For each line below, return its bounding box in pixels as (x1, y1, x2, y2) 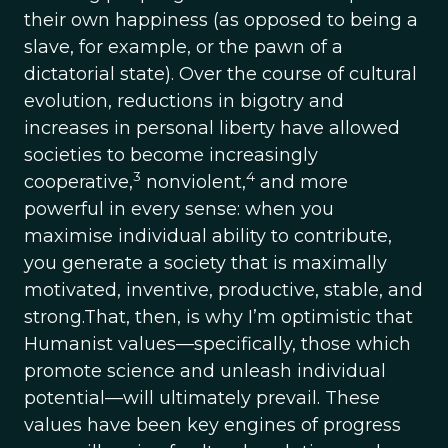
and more (255, 171, 348, 193)
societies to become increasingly (24, 144, 318, 166)
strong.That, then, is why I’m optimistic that (24, 306, 413, 328)
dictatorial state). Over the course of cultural (24, 63, 417, 85)
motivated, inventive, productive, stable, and (24, 279, 423, 301)
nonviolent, (141, 171, 246, 193)
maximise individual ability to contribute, (24, 225, 392, 247)
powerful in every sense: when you (24, 198, 334, 220)
